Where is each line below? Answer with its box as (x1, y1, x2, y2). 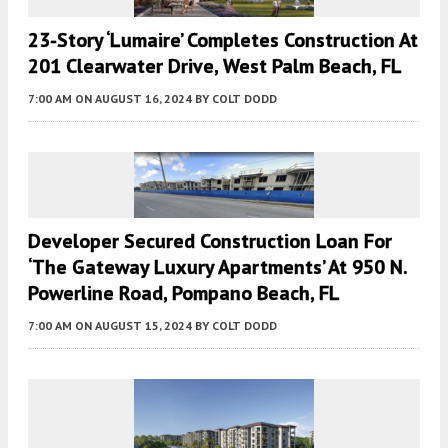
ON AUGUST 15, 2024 (75, 317, 192, 333)
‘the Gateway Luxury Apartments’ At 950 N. (28, 253, 407, 280)
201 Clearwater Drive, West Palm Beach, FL (28, 52, 402, 79)
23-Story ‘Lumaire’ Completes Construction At (28, 26, 418, 53)
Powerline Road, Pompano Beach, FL (28, 279, 340, 306)
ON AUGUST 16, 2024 (75, 90, 192, 106)
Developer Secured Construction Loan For (28, 227, 392, 254)
